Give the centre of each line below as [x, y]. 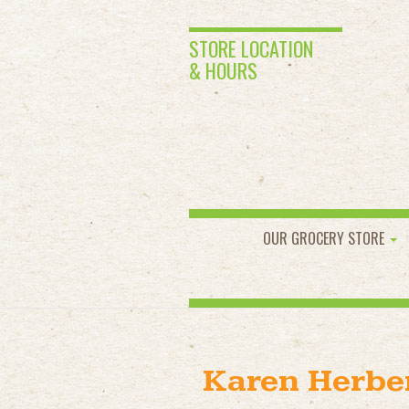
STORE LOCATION [251, 48]
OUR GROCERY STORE [325, 238]
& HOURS [223, 70]
